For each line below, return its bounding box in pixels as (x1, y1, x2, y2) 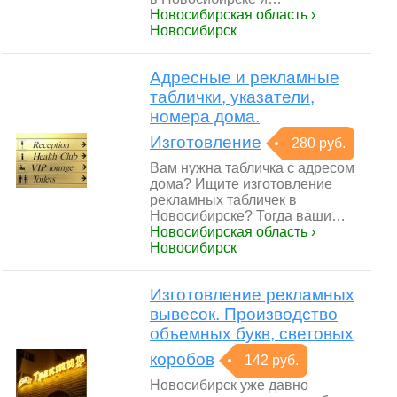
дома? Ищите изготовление (150, 176, 332, 191)
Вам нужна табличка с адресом (150, 160, 354, 175)
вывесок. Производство (150, 305, 338, 323)
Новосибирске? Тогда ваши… (150, 208, 346, 223)
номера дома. (150, 107, 260, 126)
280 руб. (292, 136, 346, 151)
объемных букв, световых (150, 324, 354, 343)
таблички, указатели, (150, 88, 315, 106)
